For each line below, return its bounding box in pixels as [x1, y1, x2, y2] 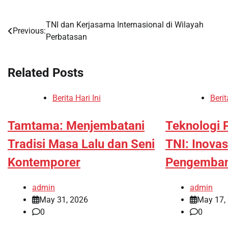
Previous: [13, 26, 46, 36]
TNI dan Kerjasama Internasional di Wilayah [46, 20, 204, 30]
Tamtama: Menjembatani [8, 118, 145, 133]
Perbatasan [46, 32, 87, 42]
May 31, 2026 [39, 194, 88, 205]
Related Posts [8, 65, 83, 80]
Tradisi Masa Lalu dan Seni [8, 136, 155, 151]
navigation [7, 39, 64, 53]
